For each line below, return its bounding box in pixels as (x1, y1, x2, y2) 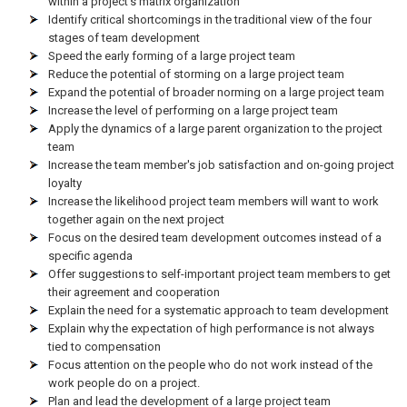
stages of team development (48, 31, 201, 45)
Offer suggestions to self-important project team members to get (48, 267, 392, 281)
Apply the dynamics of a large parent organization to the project (48, 122, 383, 135)
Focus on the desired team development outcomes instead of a (48, 231, 382, 244)
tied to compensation (48, 340, 162, 353)
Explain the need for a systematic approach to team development (48, 303, 390, 317)
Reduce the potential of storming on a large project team (48, 67, 345, 81)
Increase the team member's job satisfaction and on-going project (48, 158, 395, 172)
